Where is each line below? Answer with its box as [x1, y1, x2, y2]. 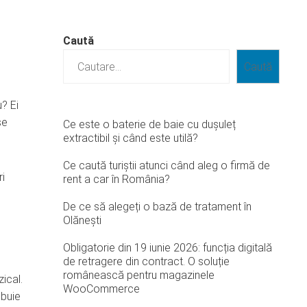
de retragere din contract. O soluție [63, 255, 230, 268]
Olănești [63, 214, 101, 227]
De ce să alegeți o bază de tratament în [63, 200, 251, 213]
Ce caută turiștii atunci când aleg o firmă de [63, 159, 270, 172]
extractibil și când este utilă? [63, 132, 198, 145]
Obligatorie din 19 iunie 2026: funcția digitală [63, 241, 272, 254]
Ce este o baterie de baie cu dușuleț [63, 118, 236, 131]
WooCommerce [63, 282, 140, 295]
